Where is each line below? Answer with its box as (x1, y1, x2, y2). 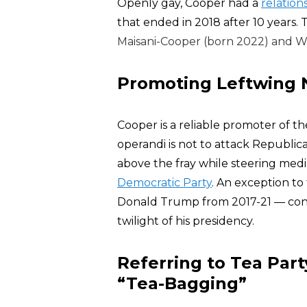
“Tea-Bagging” (117, 273, 247, 293)
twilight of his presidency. (117, 214, 254, 228)
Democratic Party (117, 176, 212, 189)
